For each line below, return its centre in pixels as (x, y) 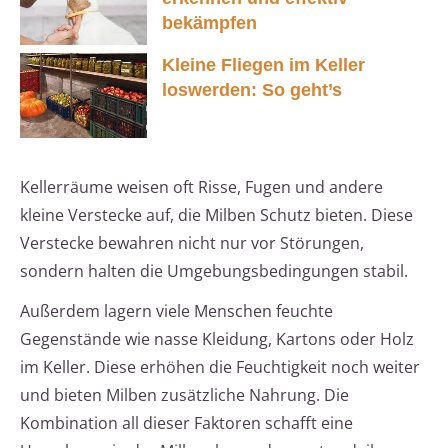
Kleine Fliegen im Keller (263, 65)
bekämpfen (209, 22)
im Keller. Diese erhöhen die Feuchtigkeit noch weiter (220, 367)
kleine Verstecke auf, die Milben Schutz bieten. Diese (216, 215)
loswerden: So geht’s (252, 90)
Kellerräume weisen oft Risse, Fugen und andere (201, 187)
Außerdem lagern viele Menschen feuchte (176, 311)
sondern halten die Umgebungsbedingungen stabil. (214, 271)
